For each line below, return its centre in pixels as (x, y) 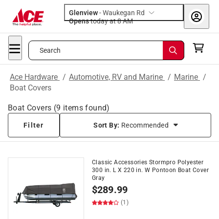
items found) (85, 108)
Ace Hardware (35, 77)
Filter (34, 125)
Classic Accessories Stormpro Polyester (148, 162)
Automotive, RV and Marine (117, 77)
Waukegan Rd (124, 13)
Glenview (83, 13)
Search (50, 50)
